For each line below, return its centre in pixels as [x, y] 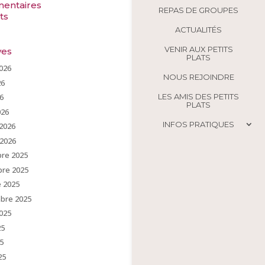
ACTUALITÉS [198, 30]
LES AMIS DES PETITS [198, 97]
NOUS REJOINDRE [198, 77]
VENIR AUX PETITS [198, 49]
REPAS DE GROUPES [198, 10]
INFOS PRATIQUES [198, 125]
